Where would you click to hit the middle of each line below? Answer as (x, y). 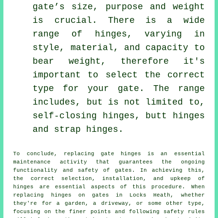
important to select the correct (119, 75)
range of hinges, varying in (119, 34)
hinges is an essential (159, 154)
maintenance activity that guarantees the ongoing (109, 162)
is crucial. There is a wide (119, 20)
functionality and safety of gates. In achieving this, (109, 170)
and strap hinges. (78, 129)
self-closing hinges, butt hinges (119, 116)
